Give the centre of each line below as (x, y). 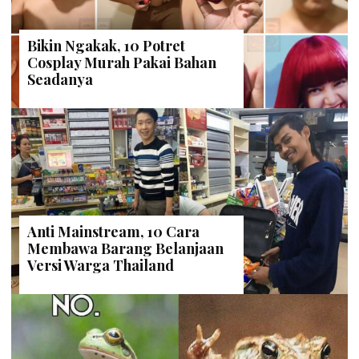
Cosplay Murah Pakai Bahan (122, 63)
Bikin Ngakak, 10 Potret (106, 46)
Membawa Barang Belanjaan (125, 249)
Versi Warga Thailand (101, 266)
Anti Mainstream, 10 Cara (113, 232)
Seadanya (60, 80)
